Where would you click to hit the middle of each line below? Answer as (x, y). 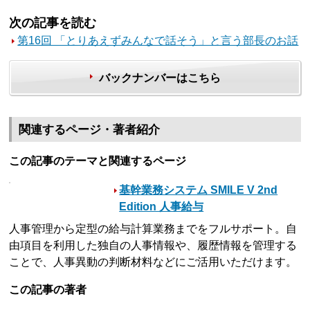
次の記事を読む (53, 23)
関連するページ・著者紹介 (90, 129)
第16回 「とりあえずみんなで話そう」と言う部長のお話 (158, 40)
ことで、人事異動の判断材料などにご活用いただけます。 (153, 262)
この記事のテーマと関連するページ (98, 161)
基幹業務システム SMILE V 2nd (199, 190)
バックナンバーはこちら (159, 78)
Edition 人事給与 (162, 206)
